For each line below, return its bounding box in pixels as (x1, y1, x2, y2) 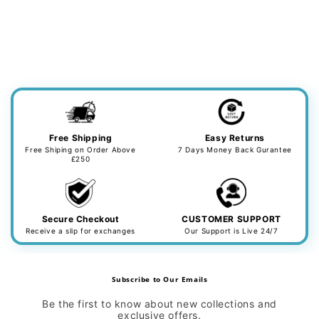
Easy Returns (204, 132, 266, 143)
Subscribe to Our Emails (111, 274, 208, 284)
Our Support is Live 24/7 (184, 226, 278, 235)
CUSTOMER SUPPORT (182, 214, 281, 224)
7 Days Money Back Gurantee (178, 145, 292, 154)
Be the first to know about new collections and (42, 298, 277, 310)
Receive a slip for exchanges (26, 226, 135, 235)
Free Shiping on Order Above (25, 145, 136, 154)
